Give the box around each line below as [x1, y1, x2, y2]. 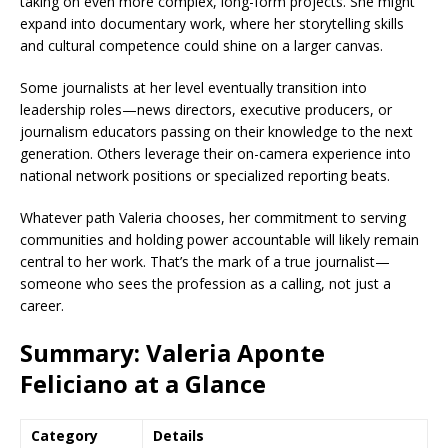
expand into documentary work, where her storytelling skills [20, 14, 404, 33]
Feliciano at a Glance [20, 367, 266, 400]
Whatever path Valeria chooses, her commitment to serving [20, 208, 406, 227]
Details [153, 426, 204, 445]
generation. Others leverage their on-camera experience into [20, 144, 411, 163]
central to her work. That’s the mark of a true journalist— [20, 252, 390, 271]
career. [20, 296, 64, 315]
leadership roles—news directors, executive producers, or [20, 100, 392, 119]
